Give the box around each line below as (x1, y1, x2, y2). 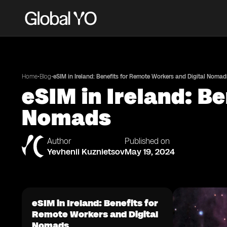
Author (47, 136, 71, 146)
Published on (125, 136, 170, 146)
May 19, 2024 (125, 146, 175, 157)
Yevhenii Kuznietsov (47, 146, 125, 157)
